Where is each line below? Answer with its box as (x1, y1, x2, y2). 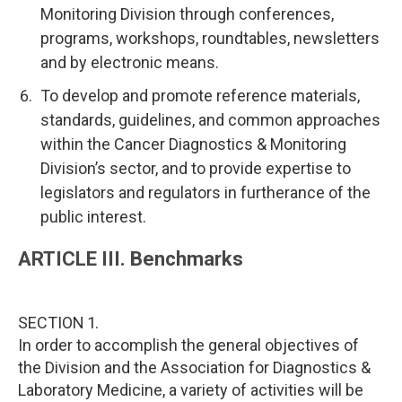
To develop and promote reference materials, (40, 86, 360, 105)
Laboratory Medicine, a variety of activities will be (18, 380, 363, 399)
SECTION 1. (18, 313, 99, 332)
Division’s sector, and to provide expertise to (40, 159, 351, 178)
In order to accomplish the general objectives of (18, 336, 359, 354)
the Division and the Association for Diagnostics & (18, 358, 371, 377)
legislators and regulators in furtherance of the (40, 183, 371, 202)
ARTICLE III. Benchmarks (18, 248, 243, 270)
